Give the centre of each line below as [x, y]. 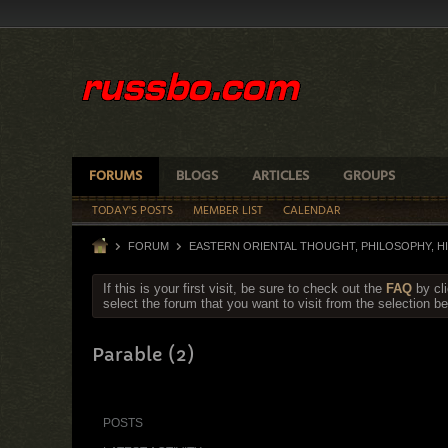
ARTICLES [280, 176]
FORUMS [115, 176]
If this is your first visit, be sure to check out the [244, 288]
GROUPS [369, 176]
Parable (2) [143, 354]
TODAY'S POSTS [132, 211]
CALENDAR [312, 211]
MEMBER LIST [228, 211]
